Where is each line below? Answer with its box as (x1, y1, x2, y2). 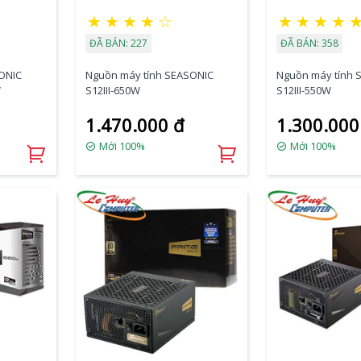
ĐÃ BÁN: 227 (89, 36, 147, 50)
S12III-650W (85, 83, 140, 98)
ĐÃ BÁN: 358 (280, 36, 338, 50)
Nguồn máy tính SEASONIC (85, 68, 214, 82)
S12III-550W (276, 83, 331, 98)
